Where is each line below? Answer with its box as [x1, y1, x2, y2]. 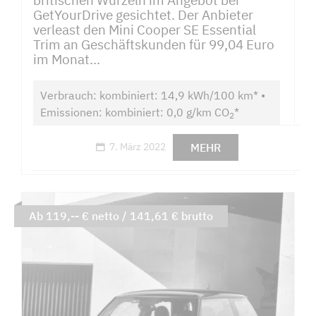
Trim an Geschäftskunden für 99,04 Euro [33, 35, 274, 53]
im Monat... [33, 49, 100, 68]
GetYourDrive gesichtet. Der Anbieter [33, 5, 253, 23]
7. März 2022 [109, 140, 166, 154]
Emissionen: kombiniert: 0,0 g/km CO [39, 105, 229, 120]
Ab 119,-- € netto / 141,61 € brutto [28, 209, 213, 224]
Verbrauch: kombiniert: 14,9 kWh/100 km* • [39, 88, 265, 103]
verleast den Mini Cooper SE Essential [33, 20, 256, 38]
